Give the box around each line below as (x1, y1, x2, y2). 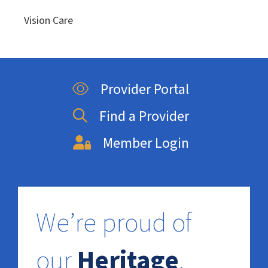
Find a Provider (99, 106, 189, 127)
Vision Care (24, 13, 73, 29)
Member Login (102, 133, 189, 154)
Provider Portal (100, 79, 190, 100)
